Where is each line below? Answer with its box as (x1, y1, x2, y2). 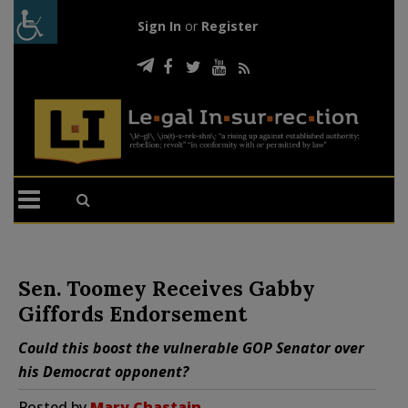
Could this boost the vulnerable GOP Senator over (18, 337, 364, 358)
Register (200, 17, 258, 35)
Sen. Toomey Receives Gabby (18, 274, 315, 301)
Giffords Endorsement (18, 300, 247, 327)
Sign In (137, 17, 181, 35)
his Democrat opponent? (18, 361, 189, 382)
